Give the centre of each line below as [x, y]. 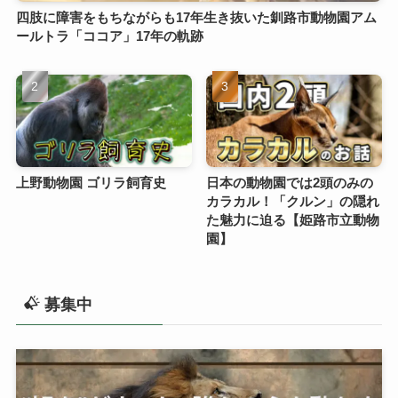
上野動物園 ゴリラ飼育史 [91, 183]
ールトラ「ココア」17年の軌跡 [109, 36]
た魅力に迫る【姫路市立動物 [293, 220]
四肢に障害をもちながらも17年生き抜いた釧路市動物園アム [196, 18]
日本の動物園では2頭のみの [290, 183]
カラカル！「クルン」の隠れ [293, 201]
